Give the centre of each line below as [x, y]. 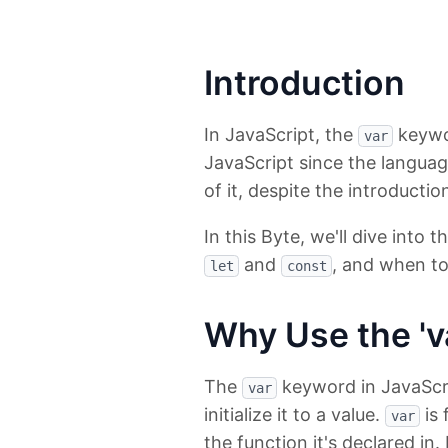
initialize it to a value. [294, 415]
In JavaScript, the [281, 135]
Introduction [304, 83]
